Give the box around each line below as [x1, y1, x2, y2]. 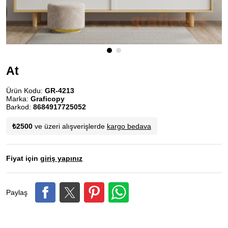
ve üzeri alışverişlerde [33, 122, 107, 130]
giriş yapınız [40, 154, 82, 162]
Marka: [6, 95, 31, 103]
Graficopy [31, 95, 65, 103]
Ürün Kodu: [6, 87, 45, 95]
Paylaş [6, 188, 27, 196]
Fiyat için [6, 154, 40, 162]
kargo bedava [107, 122, 151, 130]
